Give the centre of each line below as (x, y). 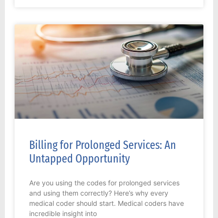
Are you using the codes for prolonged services (104, 183)
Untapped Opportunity (80, 159)
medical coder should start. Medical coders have (107, 203)
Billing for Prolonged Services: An (103, 145)
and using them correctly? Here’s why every (99, 193)
